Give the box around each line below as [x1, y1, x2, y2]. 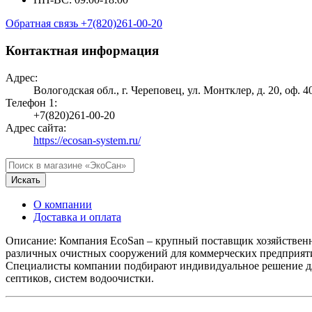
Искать [11, 174, 40, 185]
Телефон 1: [6, 96, 57, 109]
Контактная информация [6, 43, 159, 58]
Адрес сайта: [6, 121, 66, 134]
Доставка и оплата [33, 210, 121, 223]
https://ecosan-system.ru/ [33, 134, 141, 146]
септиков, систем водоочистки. [6, 272, 154, 284]
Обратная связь [6, 17, 81, 30]
